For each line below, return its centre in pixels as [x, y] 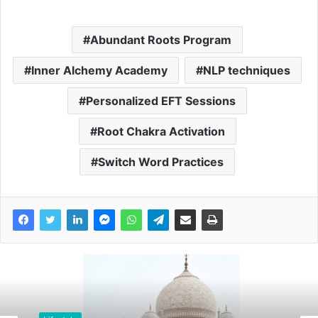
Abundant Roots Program [161, 39]
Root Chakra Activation [161, 131]
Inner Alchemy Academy [99, 70]
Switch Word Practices [161, 161]
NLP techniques [247, 70]
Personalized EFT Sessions [161, 100]
